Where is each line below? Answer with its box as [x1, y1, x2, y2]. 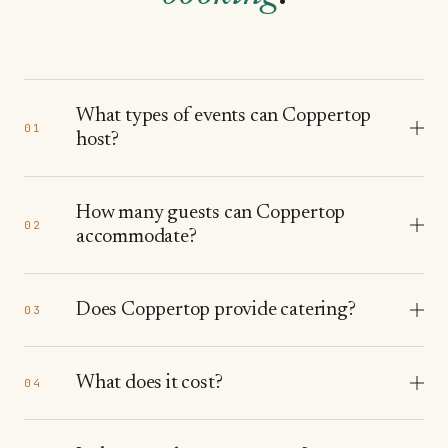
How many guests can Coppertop [76, 203, 346, 223]
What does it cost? [76, 373, 223, 393]
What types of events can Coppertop [76, 106, 372, 126]
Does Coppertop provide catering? [76, 300, 356, 320]
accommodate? [76, 227, 197, 247]
